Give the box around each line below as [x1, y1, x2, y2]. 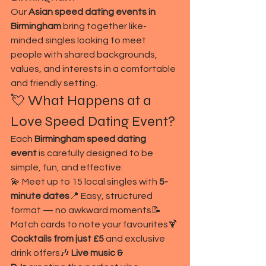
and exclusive [104, 233, 167, 243]
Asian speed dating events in [28, 7, 157, 17]
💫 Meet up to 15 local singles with [11, 176, 159, 186]
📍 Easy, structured [69, 191, 154, 201]
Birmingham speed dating [34, 134, 148, 144]
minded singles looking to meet [11, 35, 148, 45]
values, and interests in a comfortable [11, 64, 178, 74]
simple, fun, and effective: [11, 162, 123, 172]
